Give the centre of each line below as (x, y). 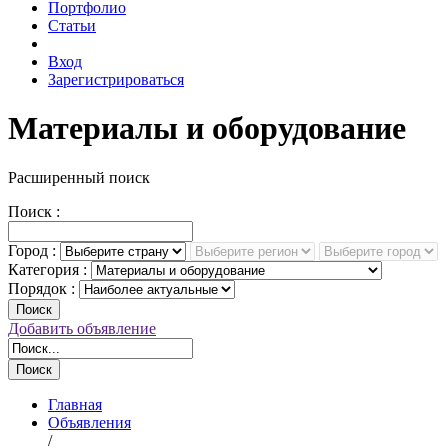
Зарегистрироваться (116, 79)
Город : (32, 250)
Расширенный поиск (79, 177)
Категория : (47, 269)
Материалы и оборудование (207, 128)
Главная (75, 404)
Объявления (89, 422)
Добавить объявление (82, 328)
